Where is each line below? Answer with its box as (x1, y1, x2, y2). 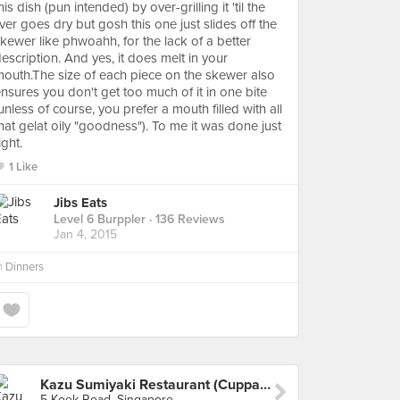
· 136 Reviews (146, 212, 225, 228)
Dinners (5, 260, 44, 274)
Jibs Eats (54, 195, 107, 212)
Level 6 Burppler (54, 212, 146, 228)
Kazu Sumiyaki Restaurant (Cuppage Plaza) (260, 376, 271, 394)
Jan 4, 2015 (54, 227, 117, 243)
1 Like (9, 160, 37, 174)
